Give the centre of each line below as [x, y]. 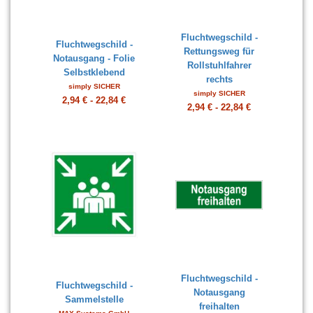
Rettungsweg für [219, 51]
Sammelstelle [94, 299]
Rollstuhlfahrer [219, 65]
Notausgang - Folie [94, 58]
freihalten [219, 306]
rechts [219, 79]
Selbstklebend [94, 72]
